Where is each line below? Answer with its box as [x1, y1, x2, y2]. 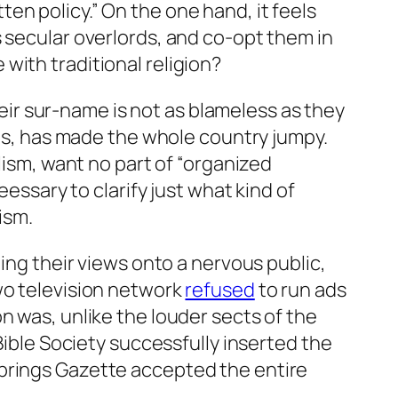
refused [185, 276, 255, 304]
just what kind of [150, 177, 295, 204]
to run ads [254, 276, 346, 304]
